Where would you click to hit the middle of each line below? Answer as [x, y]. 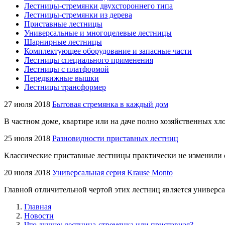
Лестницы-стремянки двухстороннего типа [98, 6]
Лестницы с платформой [67, 69]
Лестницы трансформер [65, 87]
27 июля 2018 [27, 104]
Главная [38, 207]
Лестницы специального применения [89, 60]
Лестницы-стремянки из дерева [78, 15]
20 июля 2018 [27, 173]
